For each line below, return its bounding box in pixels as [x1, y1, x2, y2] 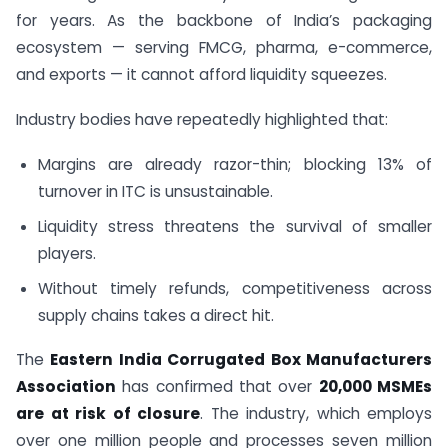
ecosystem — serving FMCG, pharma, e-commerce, [16, 37, 432, 59]
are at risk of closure [16, 403, 200, 425]
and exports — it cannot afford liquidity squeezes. [16, 64, 387, 86]
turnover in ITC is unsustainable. [37, 181, 273, 202]
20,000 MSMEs [318, 376, 433, 398]
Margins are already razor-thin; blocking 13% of [37, 154, 432, 175]
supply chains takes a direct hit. [37, 304, 274, 326]
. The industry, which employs [200, 403, 432, 425]
